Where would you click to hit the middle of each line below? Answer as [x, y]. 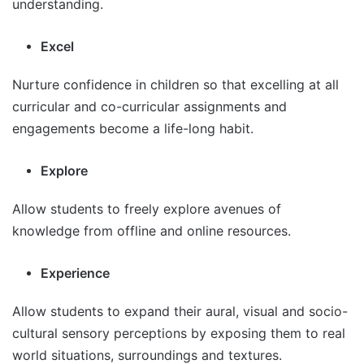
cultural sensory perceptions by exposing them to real [179, 334]
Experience [75, 273]
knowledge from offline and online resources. [152, 231]
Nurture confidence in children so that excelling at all [175, 85]
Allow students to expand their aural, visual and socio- [180, 312]
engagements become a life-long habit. [133, 129]
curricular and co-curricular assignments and [149, 107]
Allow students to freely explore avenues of [147, 209]
